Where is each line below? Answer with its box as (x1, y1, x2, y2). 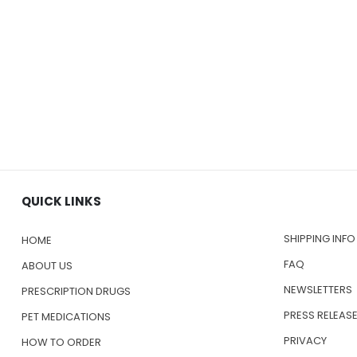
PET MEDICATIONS (22, 308, 111, 324)
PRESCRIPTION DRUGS (22, 283, 131, 299)
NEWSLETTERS (283, 281, 352, 297)
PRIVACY (283, 332, 327, 348)
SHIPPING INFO (283, 230, 355, 246)
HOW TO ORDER (22, 334, 101, 350)
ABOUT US (22, 257, 73, 273)
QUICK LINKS (22, 192, 101, 210)
